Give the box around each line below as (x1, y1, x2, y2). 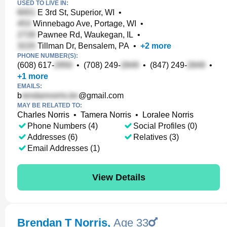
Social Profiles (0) (133, 122, 197, 130)
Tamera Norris (81, 110, 131, 119)
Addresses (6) (27, 133, 78, 141)
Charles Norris (17, 110, 69, 119)
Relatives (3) (133, 133, 179, 141)
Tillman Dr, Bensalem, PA (35, 42, 129, 50)
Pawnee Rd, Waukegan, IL (35, 30, 133, 39)
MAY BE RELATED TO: (17, 102, 82, 109)
